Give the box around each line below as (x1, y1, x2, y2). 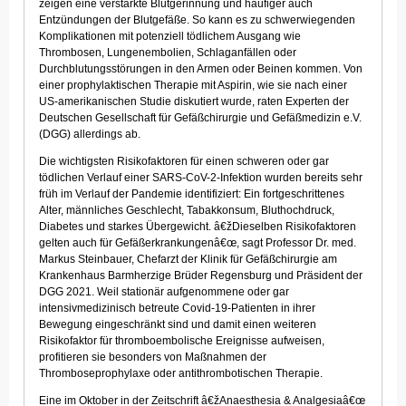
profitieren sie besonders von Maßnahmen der (39, 351, 266, 364)
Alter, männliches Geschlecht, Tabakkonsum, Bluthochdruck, (39, 204, 334, 217)
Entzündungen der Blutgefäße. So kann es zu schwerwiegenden (39, 14, 355, 27)
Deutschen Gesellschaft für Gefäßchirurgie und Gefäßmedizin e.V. (39, 111, 362, 125)
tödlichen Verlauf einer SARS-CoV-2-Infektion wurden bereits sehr (39, 171, 362, 185)
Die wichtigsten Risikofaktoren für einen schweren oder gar (39, 155, 329, 169)
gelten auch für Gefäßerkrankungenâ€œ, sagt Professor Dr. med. (39, 237, 356, 250)
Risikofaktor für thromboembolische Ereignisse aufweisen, (39, 334, 324, 348)
